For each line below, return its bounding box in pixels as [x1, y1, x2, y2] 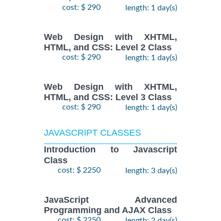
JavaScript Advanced [44, 195, 177, 205]
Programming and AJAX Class [44, 205, 172, 216]
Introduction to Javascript [44, 145, 177, 155]
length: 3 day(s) [125, 166, 177, 175]
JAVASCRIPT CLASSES [44, 128, 141, 138]
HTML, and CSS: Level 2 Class [44, 42, 172, 53]
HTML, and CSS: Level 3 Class [44, 92, 172, 103]
